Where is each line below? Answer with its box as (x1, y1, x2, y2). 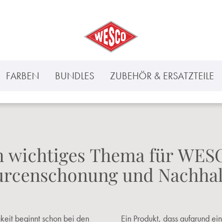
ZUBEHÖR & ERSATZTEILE (110, 69, 214, 82)
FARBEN (6, 69, 39, 82)
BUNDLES (55, 69, 94, 82)
